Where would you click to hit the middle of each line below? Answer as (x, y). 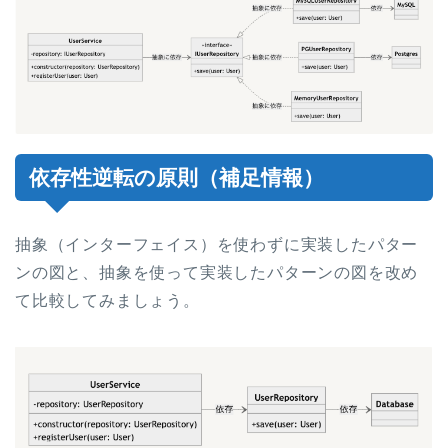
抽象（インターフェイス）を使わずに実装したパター (217, 244)
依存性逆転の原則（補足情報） (176, 177)
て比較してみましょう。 (107, 300)
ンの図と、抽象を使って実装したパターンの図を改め (217, 272)
